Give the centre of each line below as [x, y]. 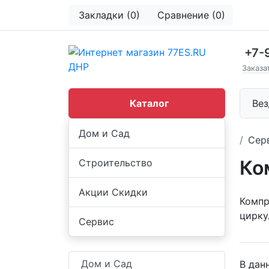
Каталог [149, 103]
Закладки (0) [109, 15]
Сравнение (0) [191, 15]
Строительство [116, 163]
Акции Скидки [113, 192]
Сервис [96, 222]
